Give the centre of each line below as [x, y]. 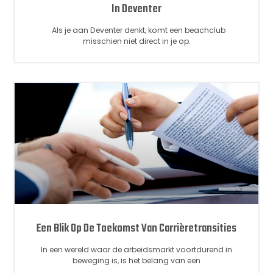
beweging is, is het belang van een [136, 261]
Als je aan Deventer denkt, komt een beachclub [136, 30]
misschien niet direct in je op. [136, 41]
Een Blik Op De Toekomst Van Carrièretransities [136, 229]
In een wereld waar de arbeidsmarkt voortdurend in [136, 250]
